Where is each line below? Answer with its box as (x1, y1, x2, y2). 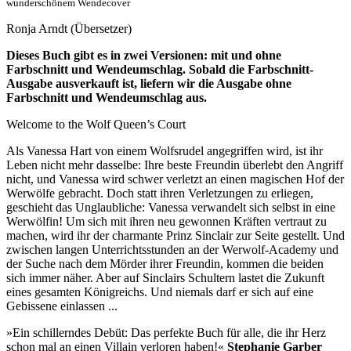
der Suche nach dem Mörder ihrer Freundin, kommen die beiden (6, 256, 324, 270)
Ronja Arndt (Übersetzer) (6, 21, 132, 35)
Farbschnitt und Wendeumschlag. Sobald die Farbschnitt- (6, 62, 313, 76)
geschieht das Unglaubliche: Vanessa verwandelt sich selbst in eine (6, 200, 335, 214)
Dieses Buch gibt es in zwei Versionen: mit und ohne (6, 48, 281, 62)
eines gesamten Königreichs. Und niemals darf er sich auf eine (6, 284, 313, 299)
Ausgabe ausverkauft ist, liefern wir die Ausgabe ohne (6, 76, 291, 90)
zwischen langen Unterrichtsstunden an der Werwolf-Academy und (6, 242, 338, 256)
